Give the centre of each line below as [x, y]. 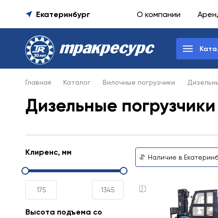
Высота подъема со [64, 212]
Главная [38, 82]
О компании [159, 14]
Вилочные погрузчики [139, 82]
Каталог [77, 82]
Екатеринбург [63, 14]
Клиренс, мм [48, 152]
